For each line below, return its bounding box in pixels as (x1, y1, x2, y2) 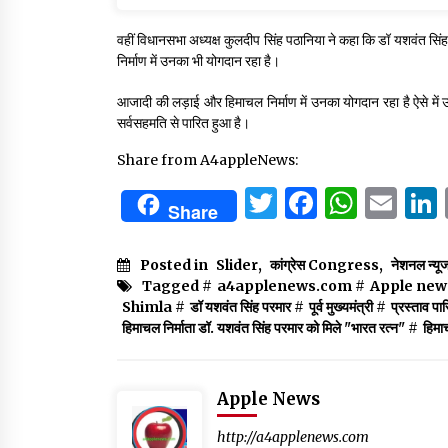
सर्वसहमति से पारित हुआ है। (117, 114, 250, 133)
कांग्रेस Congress (270, 256, 379, 275)
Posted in (140, 256, 211, 275)
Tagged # (142, 277, 212, 296)
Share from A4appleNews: (117, 151, 298, 170)
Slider (216, 256, 258, 275)
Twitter (277, 183, 394, 224)
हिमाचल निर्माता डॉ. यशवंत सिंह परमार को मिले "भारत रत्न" (122, 319, 405, 338)
